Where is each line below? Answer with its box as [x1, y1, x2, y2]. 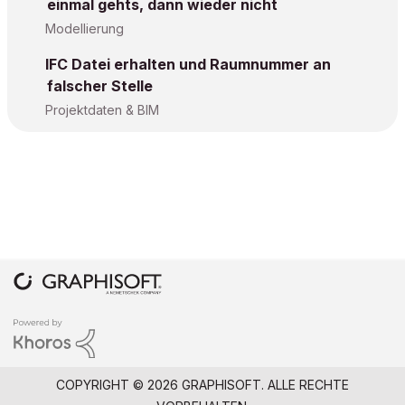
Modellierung [45, 21, 124, 36]
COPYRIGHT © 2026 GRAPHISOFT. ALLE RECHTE [56, 376, 349, 392]
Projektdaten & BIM [45, 102, 159, 118]
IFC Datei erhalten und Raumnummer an [45, 55, 331, 73]
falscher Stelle [47, 77, 153, 95]
